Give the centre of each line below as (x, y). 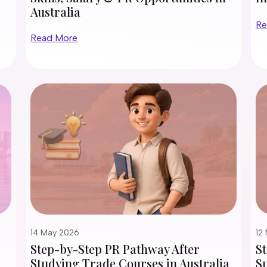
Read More (54, 38)
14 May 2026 (55, 233)
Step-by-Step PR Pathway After (115, 249)
